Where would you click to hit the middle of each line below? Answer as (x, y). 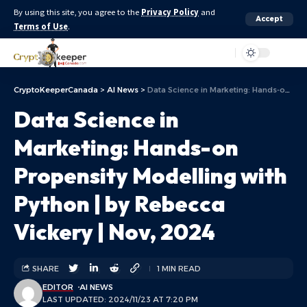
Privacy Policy (170, 12)
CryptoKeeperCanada (56, 90)
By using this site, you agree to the (77, 12)
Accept (269, 19)
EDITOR (58, 287)
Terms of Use (41, 26)
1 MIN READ (179, 268)
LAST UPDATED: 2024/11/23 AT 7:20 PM (120, 299)
